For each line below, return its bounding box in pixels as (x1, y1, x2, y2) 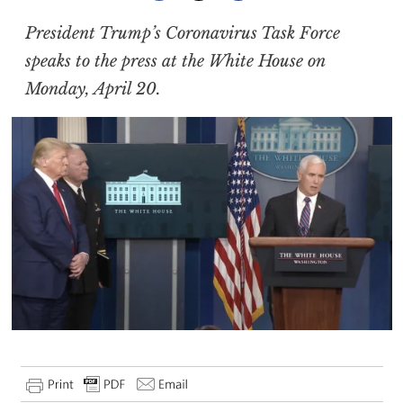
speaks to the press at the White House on (24, 51, 325, 71)
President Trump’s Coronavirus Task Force (24, 23, 340, 43)
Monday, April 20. (24, 79, 161, 99)
